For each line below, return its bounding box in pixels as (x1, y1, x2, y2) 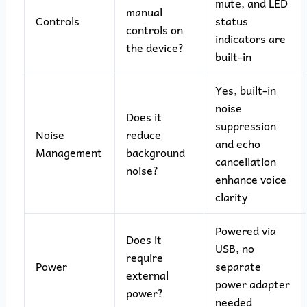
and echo (214, 134, 260, 152)
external (125, 265, 169, 284)
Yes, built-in (214, 80, 276, 99)
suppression (214, 116, 276, 134)
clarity (214, 187, 247, 206)
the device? (125, 38, 184, 56)
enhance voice (214, 169, 286, 188)
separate (214, 256, 261, 275)
